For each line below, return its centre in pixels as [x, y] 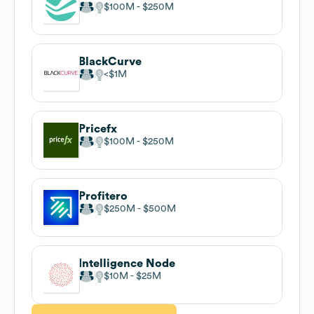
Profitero [103, 196]
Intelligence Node [127, 263]
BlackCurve [110, 61]
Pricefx [98, 129]
